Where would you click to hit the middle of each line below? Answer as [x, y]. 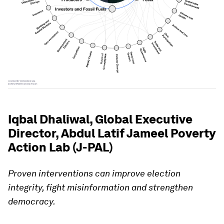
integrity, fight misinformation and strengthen [100, 187]
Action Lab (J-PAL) [60, 147]
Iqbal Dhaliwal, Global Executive [100, 119]
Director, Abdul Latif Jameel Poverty [112, 133]
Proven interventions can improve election [94, 173]
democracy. [32, 201]
